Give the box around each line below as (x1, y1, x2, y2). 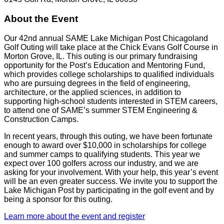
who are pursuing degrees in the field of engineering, (4, 78, 190, 87)
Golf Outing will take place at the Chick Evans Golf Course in (4, 42, 218, 51)
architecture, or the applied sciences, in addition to (4, 87, 181, 96)
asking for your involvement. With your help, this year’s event (4, 167, 218, 176)
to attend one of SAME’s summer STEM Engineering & (4, 105, 197, 114)
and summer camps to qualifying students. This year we (4, 149, 200, 158)
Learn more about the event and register (4, 211, 145, 220)
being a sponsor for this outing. (4, 194, 112, 203)
